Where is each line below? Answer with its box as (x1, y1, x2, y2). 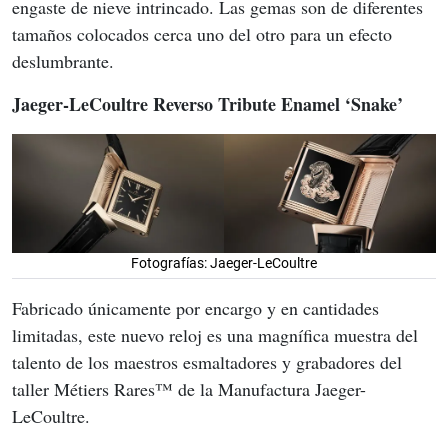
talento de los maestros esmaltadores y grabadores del (12, 350, 407, 375)
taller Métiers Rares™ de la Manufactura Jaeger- (12, 377, 366, 402)
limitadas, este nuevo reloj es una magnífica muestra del (12, 323, 423, 348)
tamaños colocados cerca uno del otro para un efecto (12, 22, 397, 47)
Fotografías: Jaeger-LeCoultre (131, 255, 317, 272)
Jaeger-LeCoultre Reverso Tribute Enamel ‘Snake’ (12, 91, 403, 118)
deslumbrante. (12, 49, 114, 74)
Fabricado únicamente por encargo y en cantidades (12, 296, 384, 321)
